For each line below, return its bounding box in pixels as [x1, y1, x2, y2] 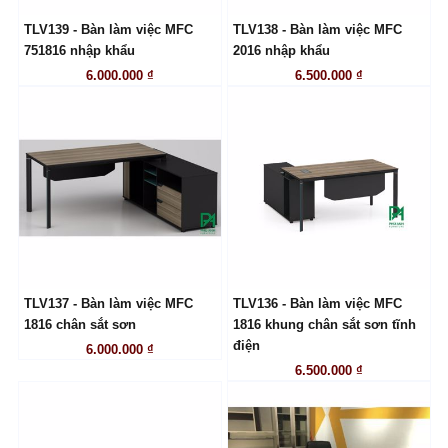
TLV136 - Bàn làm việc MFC [232, 297, 402, 311]
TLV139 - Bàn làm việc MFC [23, 23, 193, 37]
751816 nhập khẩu [23, 44, 135, 58]
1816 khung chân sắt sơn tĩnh [232, 318, 416, 332]
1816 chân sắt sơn [23, 318, 136, 332]
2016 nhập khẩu [232, 44, 330, 58]
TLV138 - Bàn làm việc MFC [232, 23, 402, 37]
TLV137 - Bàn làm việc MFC [23, 297, 193, 311]
